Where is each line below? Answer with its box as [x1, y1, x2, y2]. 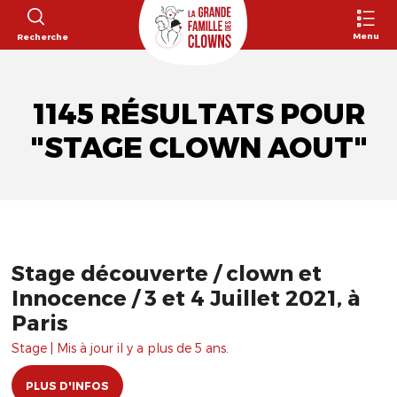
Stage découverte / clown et [12, 260, 322, 285]
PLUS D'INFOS [26, 379, 109, 392]
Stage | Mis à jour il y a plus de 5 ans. [12, 340, 229, 355]
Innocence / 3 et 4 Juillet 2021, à [12, 284, 361, 310]
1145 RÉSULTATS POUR [32, 97, 365, 131]
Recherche [16, 30, 68, 42]
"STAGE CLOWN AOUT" [29, 130, 368, 165]
